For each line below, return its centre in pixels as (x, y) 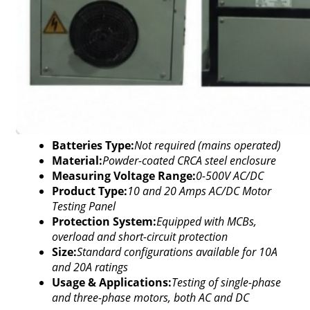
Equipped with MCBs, (206, 221)
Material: (77, 161)
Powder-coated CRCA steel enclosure (189, 161)
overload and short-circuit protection (139, 237)
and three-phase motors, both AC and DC (150, 298)
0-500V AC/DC (229, 176)
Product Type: (89, 191)
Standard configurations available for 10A (177, 252)
